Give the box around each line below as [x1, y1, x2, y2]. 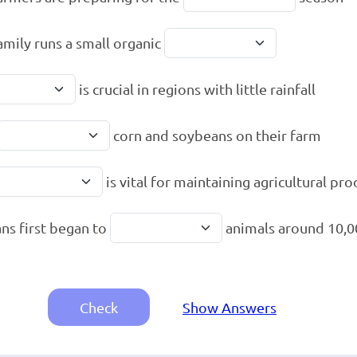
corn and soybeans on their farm [110, 127, 321, 144]
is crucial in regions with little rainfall [76, 80, 316, 98]
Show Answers [182, 299, 277, 316]
